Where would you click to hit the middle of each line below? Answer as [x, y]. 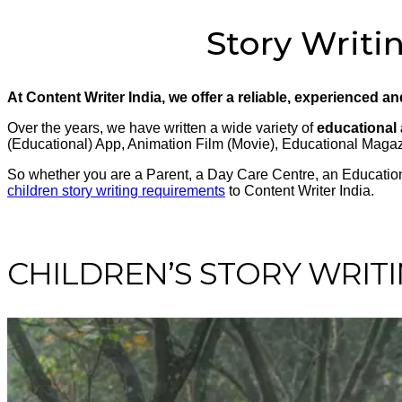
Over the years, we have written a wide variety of [162, 127]
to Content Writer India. [300, 190]
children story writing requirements [116, 190]
